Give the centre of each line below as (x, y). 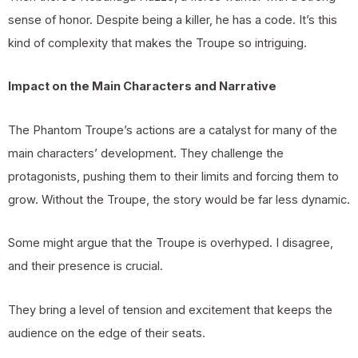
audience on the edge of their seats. (107, 333)
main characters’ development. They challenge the (146, 153)
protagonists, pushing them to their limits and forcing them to (173, 176)
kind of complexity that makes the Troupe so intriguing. (157, 43)
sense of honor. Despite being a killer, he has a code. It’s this (173, 20)
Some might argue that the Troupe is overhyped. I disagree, (171, 243)
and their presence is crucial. (86, 267)
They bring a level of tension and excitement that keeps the (170, 310)
